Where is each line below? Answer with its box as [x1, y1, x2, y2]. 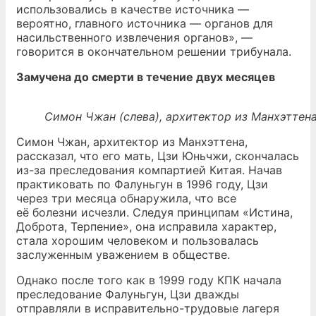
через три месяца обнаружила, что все [16, 191, 236, 205]
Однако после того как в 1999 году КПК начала [16, 273, 281, 287]
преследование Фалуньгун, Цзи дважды [16, 287, 239, 301]
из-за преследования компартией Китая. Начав [16, 163, 282, 177]
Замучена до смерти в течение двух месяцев [16, 70, 275, 84]
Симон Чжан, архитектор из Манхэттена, [16, 135, 248, 149]
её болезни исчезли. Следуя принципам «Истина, [16, 205, 293, 219]
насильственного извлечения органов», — [16, 30, 253, 44]
